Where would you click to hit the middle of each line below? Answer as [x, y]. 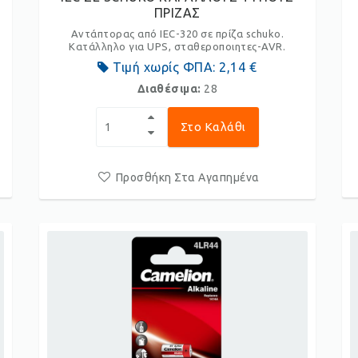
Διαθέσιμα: [171, 89]
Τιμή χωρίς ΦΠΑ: [164, 67]
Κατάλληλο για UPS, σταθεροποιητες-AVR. [177, 46]
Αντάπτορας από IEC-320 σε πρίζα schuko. [177, 34]
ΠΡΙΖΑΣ [177, 13]
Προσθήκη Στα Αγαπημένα [187, 177]
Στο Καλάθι [213, 127]
